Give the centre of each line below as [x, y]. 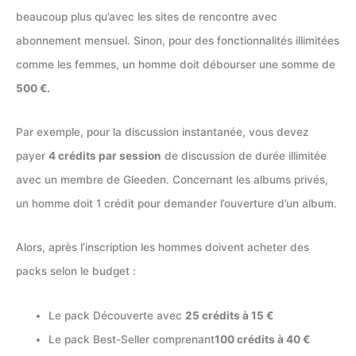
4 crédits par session [105, 155]
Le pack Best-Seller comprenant [132, 339]
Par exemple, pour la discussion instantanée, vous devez [163, 132]
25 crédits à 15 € [230, 315]
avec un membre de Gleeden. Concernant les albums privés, [172, 179]
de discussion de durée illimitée [244, 155]
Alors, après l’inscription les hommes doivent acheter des [163, 248]
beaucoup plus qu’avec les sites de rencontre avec [147, 16]
